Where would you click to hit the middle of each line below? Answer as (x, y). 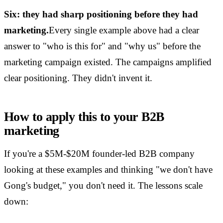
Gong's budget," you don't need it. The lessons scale (103, 186)
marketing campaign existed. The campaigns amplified (108, 62)
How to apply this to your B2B (84, 117)
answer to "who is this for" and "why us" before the (102, 46)
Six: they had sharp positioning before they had (101, 14)
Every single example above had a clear (124, 30)
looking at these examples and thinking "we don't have (108, 170)
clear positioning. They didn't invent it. (78, 78)
